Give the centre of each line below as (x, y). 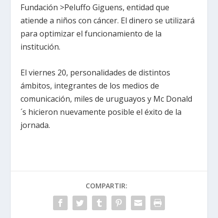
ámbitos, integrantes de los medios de (90, 85)
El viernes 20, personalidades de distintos (96, 72)
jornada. (36, 125)
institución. (41, 47)
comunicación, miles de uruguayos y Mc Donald (107, 99)
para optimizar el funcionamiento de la (91, 34)
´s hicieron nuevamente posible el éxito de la (101, 112)
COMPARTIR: (107, 185)
